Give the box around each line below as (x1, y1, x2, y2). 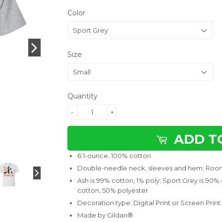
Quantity (67, 91, 98, 101)
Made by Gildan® (77, 211, 133, 220)
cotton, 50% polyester (77, 186, 148, 195)
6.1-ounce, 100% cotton (77, 151, 151, 160)
